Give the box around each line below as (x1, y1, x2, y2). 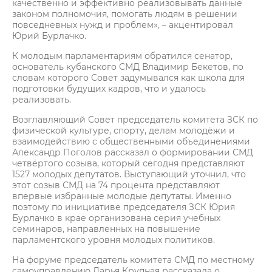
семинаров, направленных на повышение (12, 223, 200, 234)
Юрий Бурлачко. (12, 30, 93, 41)
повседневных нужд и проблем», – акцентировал (12, 19, 233, 30)
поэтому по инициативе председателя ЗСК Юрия (12, 202, 235, 212)
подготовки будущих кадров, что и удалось (12, 83, 206, 94)
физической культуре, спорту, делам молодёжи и (12, 125, 235, 136)
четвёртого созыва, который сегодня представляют (12, 158, 245, 169)
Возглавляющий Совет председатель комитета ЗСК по (12, 114, 258, 125)
